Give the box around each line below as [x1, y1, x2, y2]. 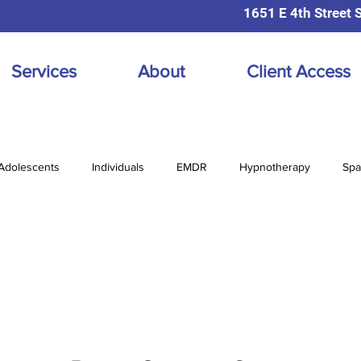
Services [11, 62, 77, 81]
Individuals [92, 160, 144, 173]
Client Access [246, 62, 351, 81]
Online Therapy [66, 224, 143, 238]
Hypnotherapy [239, 160, 310, 173]
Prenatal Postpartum [176, 224, 276, 238]
